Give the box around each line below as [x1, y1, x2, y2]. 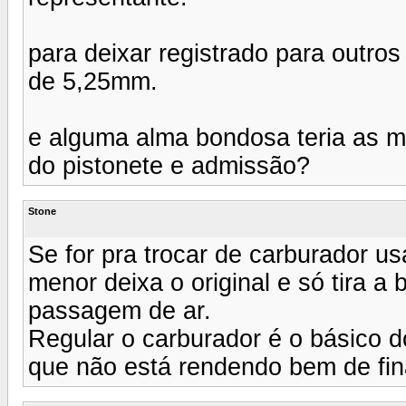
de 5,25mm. [28, 67, 158, 95]
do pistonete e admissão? [28, 151, 310, 179]
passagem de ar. [28, 296, 211, 324]
